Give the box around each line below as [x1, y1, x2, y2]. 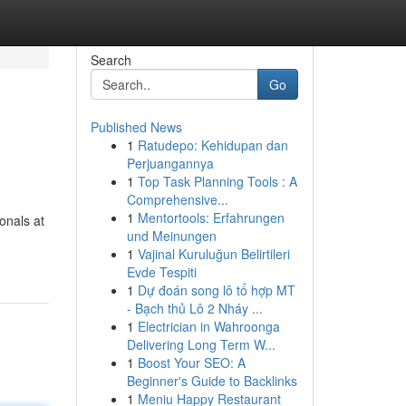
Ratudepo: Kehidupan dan [137, 136, 288, 154]
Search [90, 51, 131, 69]
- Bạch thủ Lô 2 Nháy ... [126, 299, 263, 317]
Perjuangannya [126, 154, 214, 172]
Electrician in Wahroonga [137, 317, 280, 335]
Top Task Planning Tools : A [137, 172, 297, 190]
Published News [90, 118, 182, 136]
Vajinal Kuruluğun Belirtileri [137, 245, 290, 263]
